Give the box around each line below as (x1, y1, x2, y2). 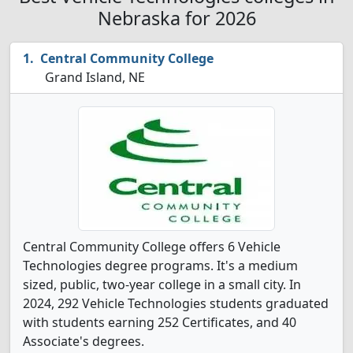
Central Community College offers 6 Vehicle (23, 238, 281, 255)
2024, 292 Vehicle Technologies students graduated (23, 295, 329, 312)
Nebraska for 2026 (97, 6, 256, 31)
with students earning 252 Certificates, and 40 (23, 314, 296, 331)
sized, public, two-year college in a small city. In (23, 276, 301, 293)
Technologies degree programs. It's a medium (23, 257, 298, 274)
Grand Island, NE (42, 69, 145, 86)
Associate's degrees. (23, 333, 144, 350)
